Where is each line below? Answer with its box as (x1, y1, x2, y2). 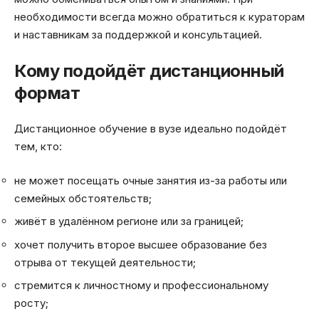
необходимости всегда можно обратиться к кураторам (14, 10, 305, 24)
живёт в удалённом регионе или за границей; (14, 214, 244, 229)
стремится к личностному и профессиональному (14, 278, 268, 293)
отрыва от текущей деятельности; (14, 255, 196, 269)
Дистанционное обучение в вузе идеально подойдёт (14, 122, 287, 136)
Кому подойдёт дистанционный (14, 60, 284, 81)
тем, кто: (14, 140, 62, 154)
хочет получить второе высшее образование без (14, 237, 267, 251)
